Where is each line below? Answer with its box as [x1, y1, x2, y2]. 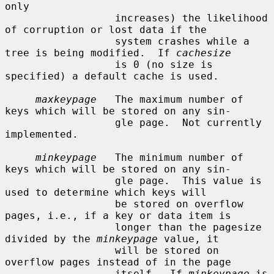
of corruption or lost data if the [5, 23, 207, 35]
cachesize [176, 46, 231, 59]
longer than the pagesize [5, 221, 115, 233]
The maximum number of [97, 93, 243, 105]
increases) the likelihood [5, 12, 115, 24]
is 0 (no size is [5, 58, 115, 70]
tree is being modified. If [5, 46, 176, 59]
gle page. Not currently [5, 116, 115, 128]
